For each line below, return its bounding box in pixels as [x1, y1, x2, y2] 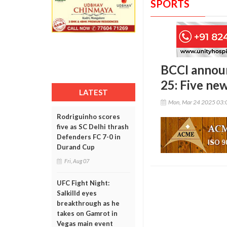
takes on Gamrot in [57, 209, 118, 217]
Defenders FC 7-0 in [57, 133, 121, 141]
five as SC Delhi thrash [57, 123, 129, 131]
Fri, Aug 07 [64, 158, 89, 164]
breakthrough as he [57, 199, 120, 207]
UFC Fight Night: [57, 179, 109, 187]
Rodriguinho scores [57, 112, 120, 121]
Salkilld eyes [57, 189, 97, 197]
